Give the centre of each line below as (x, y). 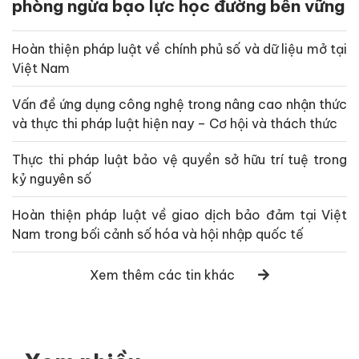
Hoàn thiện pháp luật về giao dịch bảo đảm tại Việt (179, 214)
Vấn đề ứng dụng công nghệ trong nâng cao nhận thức (179, 104)
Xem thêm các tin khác (162, 274)
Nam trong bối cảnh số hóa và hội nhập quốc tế (158, 234)
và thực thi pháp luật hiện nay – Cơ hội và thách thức (175, 123)
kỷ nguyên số (52, 178)
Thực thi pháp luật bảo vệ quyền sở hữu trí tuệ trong (179, 159)
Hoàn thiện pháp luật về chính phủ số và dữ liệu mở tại (179, 48)
